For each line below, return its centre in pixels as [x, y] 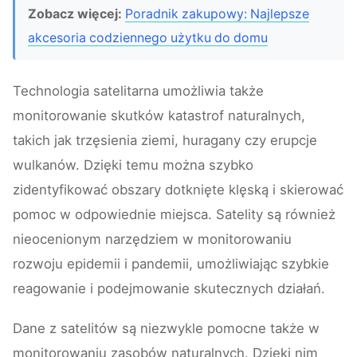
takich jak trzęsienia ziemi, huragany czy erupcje [165, 141]
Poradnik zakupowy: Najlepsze [217, 14]
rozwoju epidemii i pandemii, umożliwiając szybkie [171, 264]
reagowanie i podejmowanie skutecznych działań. [169, 289]
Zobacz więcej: [75, 14]
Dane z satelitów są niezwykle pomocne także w [166, 329]
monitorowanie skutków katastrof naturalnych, [159, 116]
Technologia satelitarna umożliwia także [138, 91]
